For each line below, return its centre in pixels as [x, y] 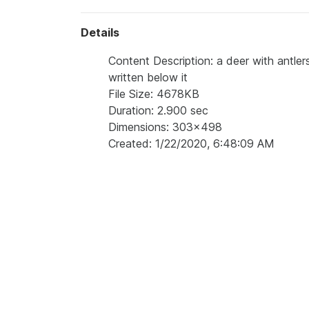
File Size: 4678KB [154, 94]
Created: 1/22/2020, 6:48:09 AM [191, 144]
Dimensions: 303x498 [165, 127]
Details [100, 33]
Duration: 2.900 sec [158, 111]
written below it [148, 78]
